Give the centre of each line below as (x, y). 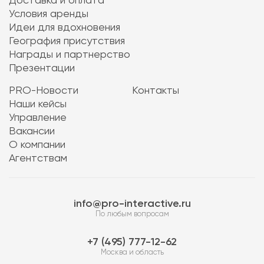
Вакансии (32, 131)
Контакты (156, 91)
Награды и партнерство (70, 55)
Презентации (42, 68)
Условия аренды (49, 14)
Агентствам (38, 159)
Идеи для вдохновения (65, 28)
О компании (37, 145)
